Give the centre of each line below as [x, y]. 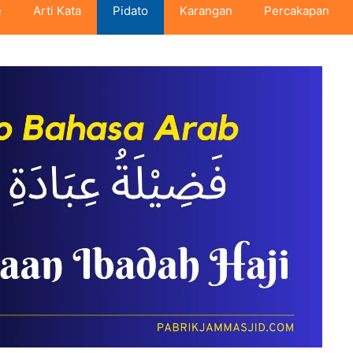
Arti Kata [57, 11]
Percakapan [296, 11]
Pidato [130, 11]
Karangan [206, 11]
